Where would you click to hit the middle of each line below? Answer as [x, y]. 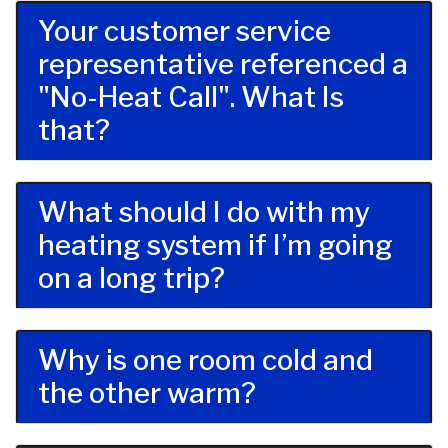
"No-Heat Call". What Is [191, 97]
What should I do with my [204, 212]
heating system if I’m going [215, 245]
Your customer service [184, 31]
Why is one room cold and [205, 360]
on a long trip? [131, 278]
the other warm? [147, 393]
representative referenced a [223, 64]
